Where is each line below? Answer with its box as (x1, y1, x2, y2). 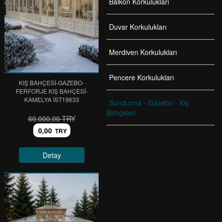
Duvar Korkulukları (109, 22, 166, 32)
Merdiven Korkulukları (109, 47, 177, 57)
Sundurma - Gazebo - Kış (109, 98, 189, 108)
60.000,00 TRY (28, 113, 75, 123)
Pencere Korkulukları (109, 72, 174, 82)
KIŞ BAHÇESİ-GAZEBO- (19, 78, 84, 87)
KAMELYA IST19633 (24, 95, 79, 104)
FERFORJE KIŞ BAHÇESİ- (15, 87, 88, 95)
